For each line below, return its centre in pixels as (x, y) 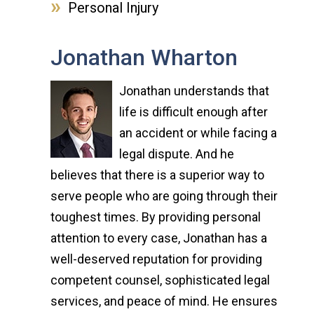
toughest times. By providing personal (156, 217)
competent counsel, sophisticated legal (160, 280)
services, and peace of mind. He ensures (164, 301)
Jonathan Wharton (144, 57)
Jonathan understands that (194, 91)
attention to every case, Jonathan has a (159, 238)
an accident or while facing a (198, 133)
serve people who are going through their (164, 196)
